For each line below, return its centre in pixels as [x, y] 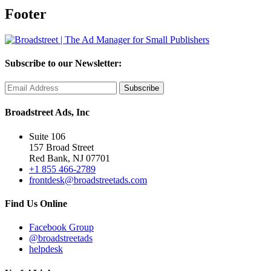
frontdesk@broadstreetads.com [88, 180]
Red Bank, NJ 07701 [70, 158]
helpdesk [46, 249]
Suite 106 [47, 136]
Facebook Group [61, 227]
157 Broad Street [61, 147]
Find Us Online [36, 204]
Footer [26, 14]
